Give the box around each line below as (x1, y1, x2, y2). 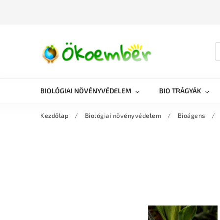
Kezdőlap (40, 111, 68, 119)
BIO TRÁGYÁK (159, 86, 201, 95)
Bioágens (177, 111, 205, 119)
